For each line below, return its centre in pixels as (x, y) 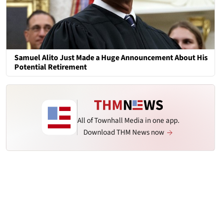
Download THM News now (125, 132)
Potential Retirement (51, 67)
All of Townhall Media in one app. (129, 121)
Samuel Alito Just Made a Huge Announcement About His (111, 57)
